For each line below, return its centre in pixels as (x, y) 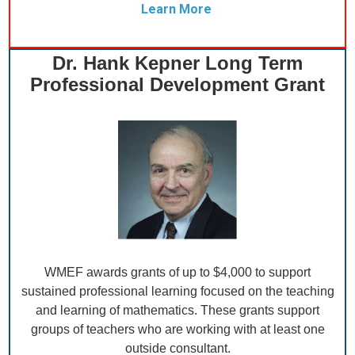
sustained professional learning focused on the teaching (177, 292)
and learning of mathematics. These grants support (177, 311)
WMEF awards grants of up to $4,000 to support (177, 273)
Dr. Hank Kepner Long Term (177, 63)
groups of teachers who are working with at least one (177, 330)
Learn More (176, 10)
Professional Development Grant (177, 85)
